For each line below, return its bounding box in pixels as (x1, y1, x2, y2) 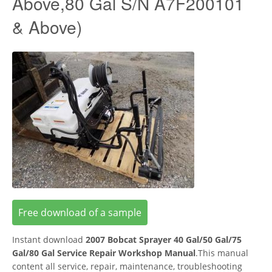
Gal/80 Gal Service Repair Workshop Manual (12, 246, 195, 259)
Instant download (12, 233, 86, 245)
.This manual (195, 246, 248, 259)
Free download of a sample (18, 205, 141, 219)
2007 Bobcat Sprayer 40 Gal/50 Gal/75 (86, 233, 242, 245)
